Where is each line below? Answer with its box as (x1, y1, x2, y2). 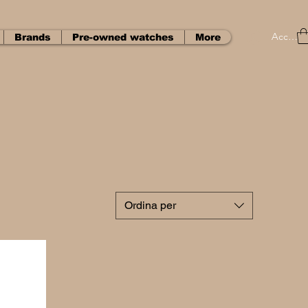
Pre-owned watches (72, 32, 174, 43)
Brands (14, 32, 51, 43)
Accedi (272, 30, 302, 43)
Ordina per (124, 199, 176, 212)
